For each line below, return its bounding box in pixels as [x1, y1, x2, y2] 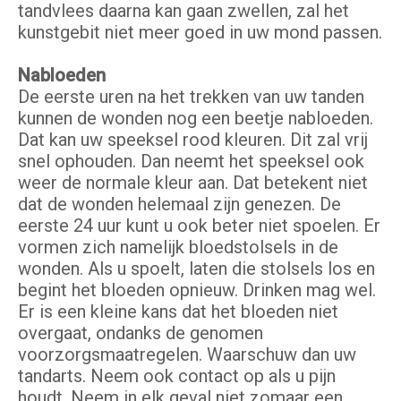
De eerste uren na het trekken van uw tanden [18, 86, 364, 108]
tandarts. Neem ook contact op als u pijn [18, 365, 336, 388]
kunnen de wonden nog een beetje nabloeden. [18, 107, 373, 130]
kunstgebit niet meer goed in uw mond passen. [18, 21, 382, 44]
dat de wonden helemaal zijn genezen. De [18, 193, 341, 216]
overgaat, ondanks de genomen [18, 322, 263, 345]
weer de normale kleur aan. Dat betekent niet [18, 172, 368, 194]
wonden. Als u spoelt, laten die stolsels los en [18, 258, 375, 280]
